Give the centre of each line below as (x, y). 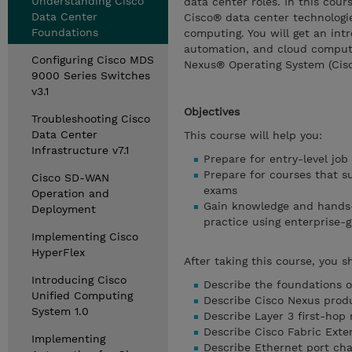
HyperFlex (58, 252)
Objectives (212, 112)
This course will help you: (253, 135)
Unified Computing (82, 295)
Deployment (64, 209)
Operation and (70, 193)
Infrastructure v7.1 (80, 150)
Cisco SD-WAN (70, 178)
